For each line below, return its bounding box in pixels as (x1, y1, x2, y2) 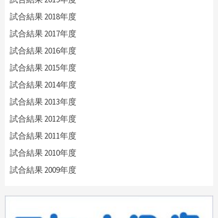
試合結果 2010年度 (10, 147, 76, 159)
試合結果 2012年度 (10, 113, 76, 125)
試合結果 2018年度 (10, 11, 76, 22)
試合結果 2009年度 (10, 164, 76, 176)
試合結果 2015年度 (10, 62, 76, 73)
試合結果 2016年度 (10, 45, 76, 56)
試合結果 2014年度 (10, 79, 76, 91)
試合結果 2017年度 (10, 28, 76, 39)
